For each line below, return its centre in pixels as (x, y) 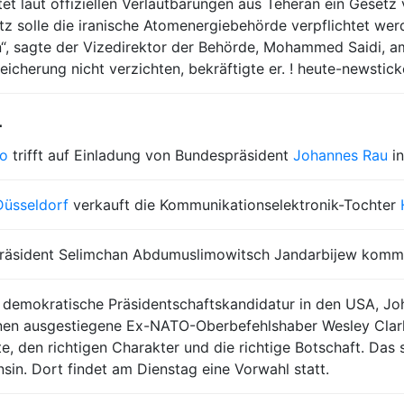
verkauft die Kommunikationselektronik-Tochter (234, 205)
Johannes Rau (340, 155)
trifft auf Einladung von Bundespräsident (151, 155)
